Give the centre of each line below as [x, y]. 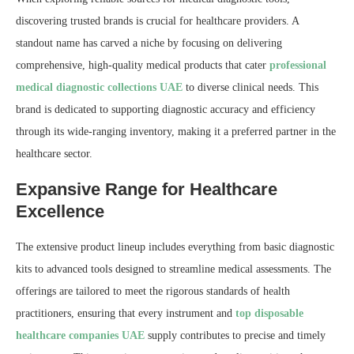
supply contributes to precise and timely [235, 336]
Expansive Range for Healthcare [147, 190]
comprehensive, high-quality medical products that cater [143, 66]
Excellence [60, 212]
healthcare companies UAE [80, 336]
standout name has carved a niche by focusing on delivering [149, 43]
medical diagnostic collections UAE [99, 88]
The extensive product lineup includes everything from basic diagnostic [175, 247]
